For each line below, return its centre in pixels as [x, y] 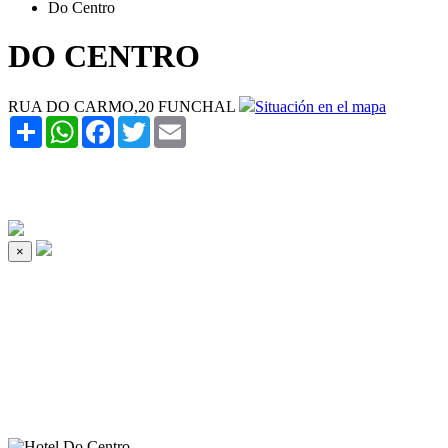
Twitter [172, 124]
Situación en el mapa [320, 107]
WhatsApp [112, 124]
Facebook [145, 124]
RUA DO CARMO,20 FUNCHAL [121, 107]
